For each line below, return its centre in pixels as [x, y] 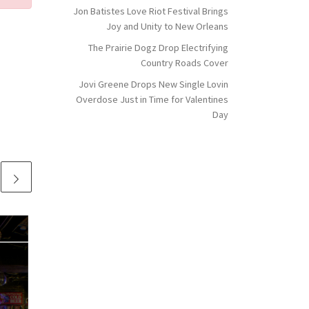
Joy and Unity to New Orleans [167, 27]
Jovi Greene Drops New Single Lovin [153, 84]
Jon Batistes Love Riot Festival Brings [151, 11]
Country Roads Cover [185, 63]
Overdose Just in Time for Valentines [152, 99]
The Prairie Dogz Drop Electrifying [158, 48]
